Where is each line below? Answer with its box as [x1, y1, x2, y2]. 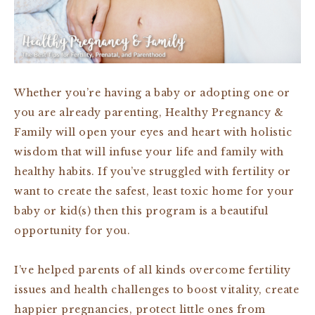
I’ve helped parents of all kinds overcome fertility [14, 263, 291, 276]
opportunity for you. [14, 224, 130, 237]
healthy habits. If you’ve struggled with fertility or [14, 165, 291, 178]
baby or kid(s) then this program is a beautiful [14, 204, 269, 217]
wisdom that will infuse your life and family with [14, 145, 284, 158]
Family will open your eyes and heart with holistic [14, 125, 292, 139]
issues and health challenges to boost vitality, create [14, 283, 299, 296]
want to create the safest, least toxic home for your [14, 184, 294, 198]
